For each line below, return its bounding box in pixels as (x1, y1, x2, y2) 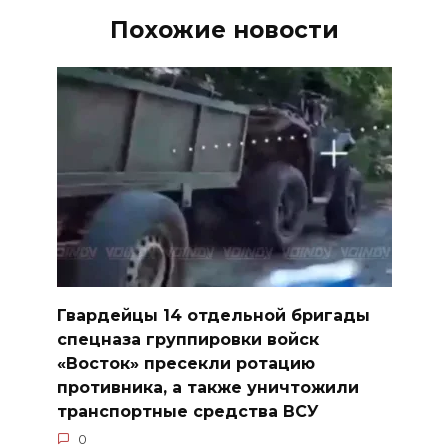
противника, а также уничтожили (56, 377, 359, 397)
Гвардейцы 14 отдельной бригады (56, 305, 370, 325)
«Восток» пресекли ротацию (56, 353, 315, 373)
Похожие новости (109, 16, 339, 45)
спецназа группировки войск (56, 329, 319, 349)
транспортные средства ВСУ (56, 401, 319, 421)
